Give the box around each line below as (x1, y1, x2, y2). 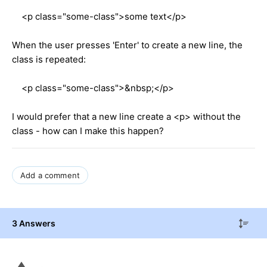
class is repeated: (12, 53, 86, 65)
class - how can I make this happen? (12, 125, 164, 136)
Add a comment (20, 170, 80, 180)
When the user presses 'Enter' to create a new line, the (12, 39, 243, 51)
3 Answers (12, 218, 55, 228)
